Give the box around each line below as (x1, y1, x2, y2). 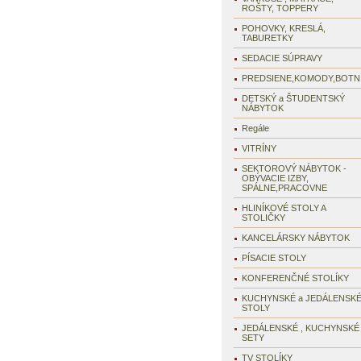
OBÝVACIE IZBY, (241, 173, 309, 183)
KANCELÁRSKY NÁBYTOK (241, 233, 350, 243)
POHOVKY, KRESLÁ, (241, 23, 326, 33)
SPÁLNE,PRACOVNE (241, 183, 327, 193)
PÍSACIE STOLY (241, 253, 306, 263)
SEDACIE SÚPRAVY (241, 53, 322, 63)
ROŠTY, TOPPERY (241, 3, 318, 13)
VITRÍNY (241, 143, 276, 153)
